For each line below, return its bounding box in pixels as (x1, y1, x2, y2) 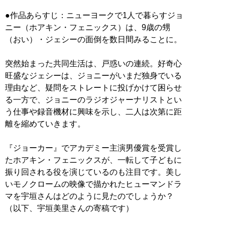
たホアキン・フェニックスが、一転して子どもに (5, 155, 182, 164)
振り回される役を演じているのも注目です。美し (5, 167, 182, 176)
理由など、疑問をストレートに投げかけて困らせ (5, 83, 182, 92)
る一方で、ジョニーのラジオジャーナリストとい (5, 95, 182, 104)
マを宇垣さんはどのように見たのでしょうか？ (5, 191, 174, 200)
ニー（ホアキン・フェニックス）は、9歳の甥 (5, 23, 170, 32)
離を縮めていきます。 (5, 119, 85, 128)
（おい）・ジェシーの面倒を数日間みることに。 (5, 35, 182, 44)
